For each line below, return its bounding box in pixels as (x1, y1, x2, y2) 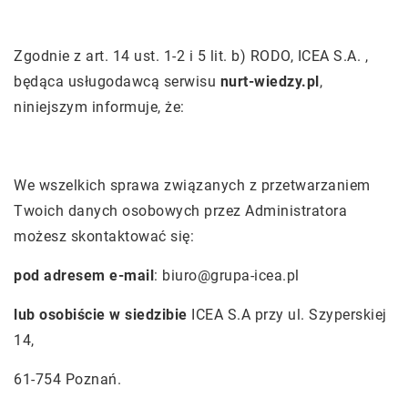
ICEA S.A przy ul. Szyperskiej (187, 306, 387, 323)
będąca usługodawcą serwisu (14, 73, 220, 90)
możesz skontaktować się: (14, 228, 194, 245)
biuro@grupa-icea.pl (162, 267, 300, 284)
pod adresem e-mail (14, 267, 154, 284)
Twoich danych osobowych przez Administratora (14, 202, 347, 219)
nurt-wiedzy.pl (219, 73, 320, 90)
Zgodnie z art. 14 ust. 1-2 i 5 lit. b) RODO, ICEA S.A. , (14, 47, 368, 65)
